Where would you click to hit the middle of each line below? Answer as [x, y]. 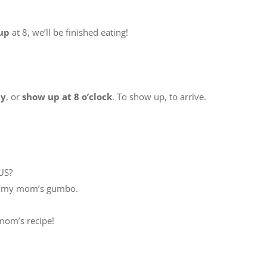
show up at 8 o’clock [67, 97]
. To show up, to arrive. [159, 97]
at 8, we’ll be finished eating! [69, 32]
